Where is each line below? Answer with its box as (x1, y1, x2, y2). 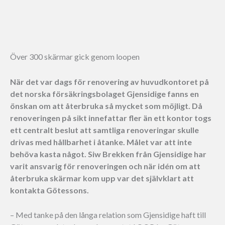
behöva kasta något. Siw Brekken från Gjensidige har (10, 149, 206, 159)
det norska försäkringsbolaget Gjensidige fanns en (10, 88, 199, 98)
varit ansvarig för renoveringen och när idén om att (10, 161, 200, 171)
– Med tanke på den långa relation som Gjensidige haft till (10, 210, 206, 220)
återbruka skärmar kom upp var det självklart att (10, 173, 194, 183)
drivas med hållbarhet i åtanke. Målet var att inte (10, 137, 192, 147)
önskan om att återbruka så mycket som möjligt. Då (10, 100, 202, 110)
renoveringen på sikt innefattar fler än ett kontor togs (10, 113, 211, 123)
